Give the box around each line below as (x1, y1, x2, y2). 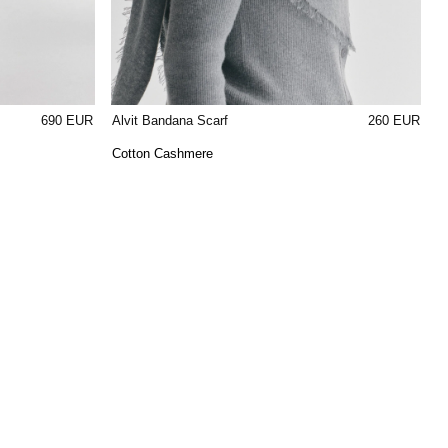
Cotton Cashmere (112, 145, 214, 161)
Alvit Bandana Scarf (112, 112, 229, 128)
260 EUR (367, 112, 420, 128)
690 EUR (40, 112, 93, 128)
